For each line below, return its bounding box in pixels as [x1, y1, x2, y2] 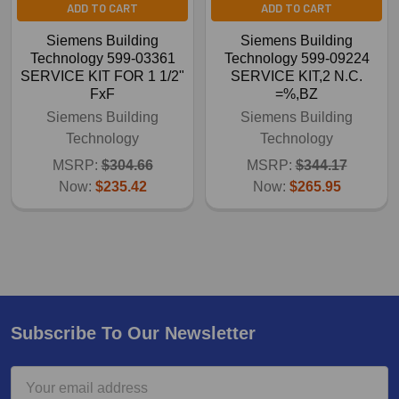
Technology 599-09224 [224, 50, 370, 66]
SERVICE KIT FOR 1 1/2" [20, 68, 184, 84]
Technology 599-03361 [29, 50, 175, 66]
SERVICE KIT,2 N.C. [231, 68, 362, 84]
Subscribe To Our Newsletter [11, 322, 256, 343]
